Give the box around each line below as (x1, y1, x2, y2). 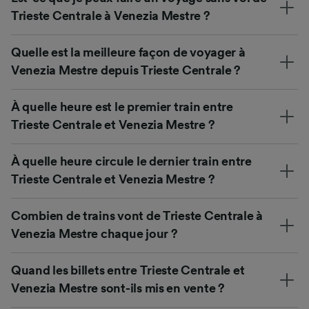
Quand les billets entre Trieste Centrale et (11, 263, 245, 277)
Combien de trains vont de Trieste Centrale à (11, 209, 263, 222)
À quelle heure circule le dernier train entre (11, 154, 252, 168)
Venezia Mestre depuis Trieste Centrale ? (11, 63, 241, 77)
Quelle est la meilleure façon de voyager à (11, 46, 246, 59)
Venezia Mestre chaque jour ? (11, 227, 178, 240)
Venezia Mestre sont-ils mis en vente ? (11, 281, 225, 295)
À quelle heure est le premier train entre (11, 100, 233, 113)
